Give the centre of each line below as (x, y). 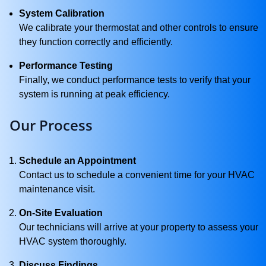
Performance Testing (66, 66)
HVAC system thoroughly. (73, 241)
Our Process (51, 125)
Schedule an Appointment (77, 161)
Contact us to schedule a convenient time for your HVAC (137, 175)
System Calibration (62, 13)
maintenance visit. (57, 189)
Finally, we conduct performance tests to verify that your (135, 80)
